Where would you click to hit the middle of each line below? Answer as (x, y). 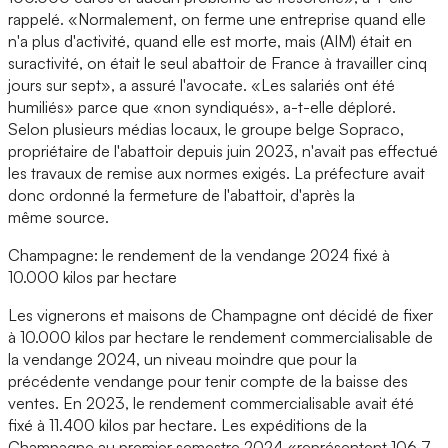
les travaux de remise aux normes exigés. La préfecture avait (216, 173)
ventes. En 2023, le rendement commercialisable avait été (211, 403)
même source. (58, 217)
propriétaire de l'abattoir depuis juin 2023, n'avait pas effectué (223, 151)
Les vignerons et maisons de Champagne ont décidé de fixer (220, 315)
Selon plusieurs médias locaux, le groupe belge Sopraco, (206, 129)
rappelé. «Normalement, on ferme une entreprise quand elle (217, 19)
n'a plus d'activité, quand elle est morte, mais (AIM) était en (210, 41)
